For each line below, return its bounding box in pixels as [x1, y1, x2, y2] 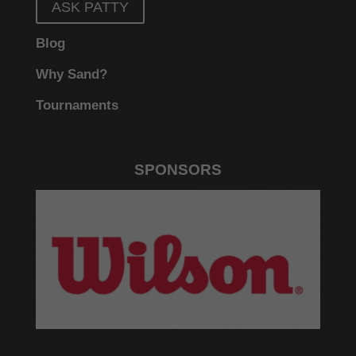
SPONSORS [133, 161, 222, 179]
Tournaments [35, 97, 118, 113]
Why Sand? [35, 66, 107, 82]
